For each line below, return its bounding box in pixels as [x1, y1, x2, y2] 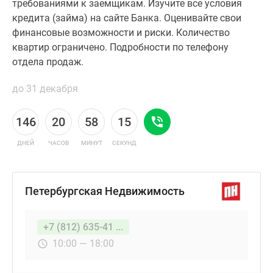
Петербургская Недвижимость [25, 185, 185, 197]
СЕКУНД [112, 140, 136, 146]
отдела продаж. [12, 56, 83, 68]
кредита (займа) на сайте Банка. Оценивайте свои [12, 12, 241, 24]
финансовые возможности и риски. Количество [12, 27, 230, 38]
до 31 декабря [12, 83, 78, 94]
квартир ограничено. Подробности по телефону [12, 41, 229, 53]
